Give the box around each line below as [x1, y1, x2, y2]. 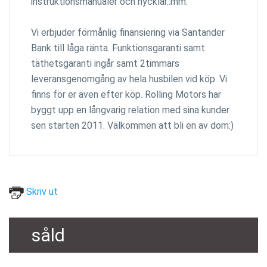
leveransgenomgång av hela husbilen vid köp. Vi [31, 73, 227, 85]
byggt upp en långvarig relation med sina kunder [31, 104, 229, 116]
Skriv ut [24, 185, 58, 197]
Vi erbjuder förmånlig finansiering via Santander [31, 26, 225, 38]
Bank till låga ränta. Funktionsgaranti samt [31, 42, 205, 54]
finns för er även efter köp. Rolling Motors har [31, 88, 221, 100]
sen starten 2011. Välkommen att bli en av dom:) [31, 119, 234, 131]
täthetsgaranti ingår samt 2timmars [31, 57, 179, 69]
